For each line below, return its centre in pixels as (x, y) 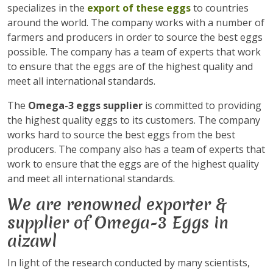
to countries (221, 8)
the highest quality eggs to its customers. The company (134, 120)
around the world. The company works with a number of (136, 23)
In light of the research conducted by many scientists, (129, 263)
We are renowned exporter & (117, 204)
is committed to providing (202, 105)
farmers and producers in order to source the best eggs (135, 37)
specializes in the (47, 8)
